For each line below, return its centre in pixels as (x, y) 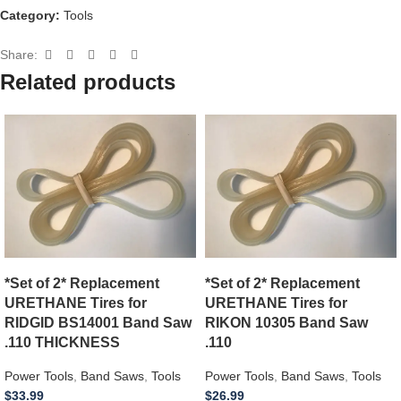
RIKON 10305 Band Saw (286, 322)
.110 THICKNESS (62, 341)
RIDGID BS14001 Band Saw (98, 322)
